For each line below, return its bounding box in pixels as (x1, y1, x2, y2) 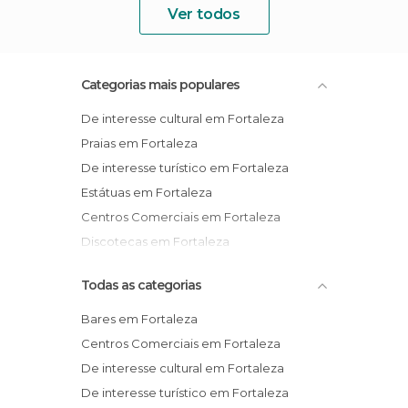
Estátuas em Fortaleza (88, 185, 212, 199)
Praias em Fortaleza (89, 136, 198, 150)
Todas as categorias (81, 277, 201, 293)
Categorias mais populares (81, 76, 240, 93)
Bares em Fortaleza (90, 311, 198, 326)
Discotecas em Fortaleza (91, 234, 229, 249)
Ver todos (167, 5, 241, 23)
